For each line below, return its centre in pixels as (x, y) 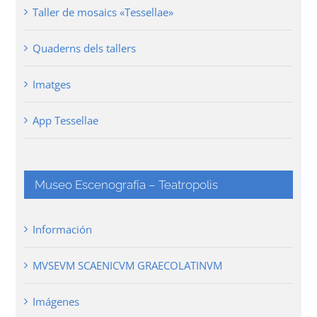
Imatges (52, 85)
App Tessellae (66, 121)
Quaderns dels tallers (85, 48)
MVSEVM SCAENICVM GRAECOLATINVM (128, 266)
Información (63, 230)
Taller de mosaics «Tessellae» (103, 12)
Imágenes (56, 302)
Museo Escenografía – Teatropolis (127, 185)
